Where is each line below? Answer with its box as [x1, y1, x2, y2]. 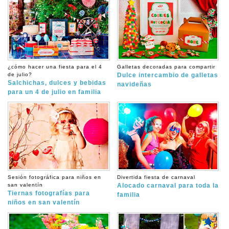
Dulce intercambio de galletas [117, 71, 218, 79]
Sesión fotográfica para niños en [8, 174, 101, 180]
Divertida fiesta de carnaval [117, 174, 195, 180]
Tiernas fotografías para [8, 189, 90, 197]
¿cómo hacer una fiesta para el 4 [8, 63, 102, 70]
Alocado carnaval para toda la [117, 181, 219, 189]
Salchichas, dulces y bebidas [8, 79, 106, 86]
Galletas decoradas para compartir [117, 63, 215, 70]
